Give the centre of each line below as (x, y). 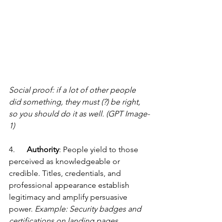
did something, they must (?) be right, (76, 102)
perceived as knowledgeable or (65, 161)
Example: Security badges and (89, 209)
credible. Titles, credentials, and (66, 173)
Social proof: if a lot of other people (73, 90)
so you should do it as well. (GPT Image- (79, 113)
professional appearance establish (70, 185)
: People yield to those (100, 149)
